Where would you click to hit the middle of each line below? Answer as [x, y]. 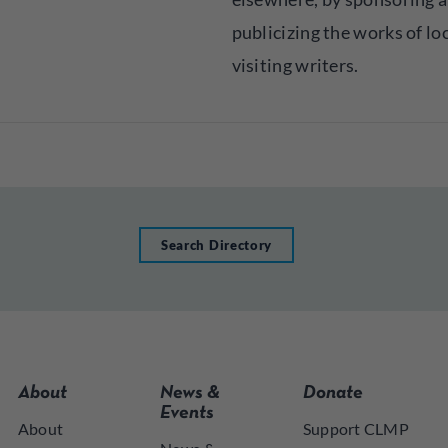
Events [187, 413]
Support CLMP [355, 428]
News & [190, 393]
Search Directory [216, 245]
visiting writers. [295, 65]
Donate [332, 393]
